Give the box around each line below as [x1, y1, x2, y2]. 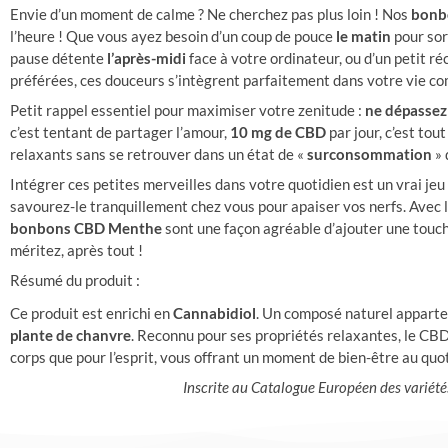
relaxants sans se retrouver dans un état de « [10, 145, 307, 163]
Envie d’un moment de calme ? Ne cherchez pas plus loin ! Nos [10, 5, 411, 23]
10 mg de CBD [230, 123, 326, 141]
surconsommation [307, 145, 432, 163]
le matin [336, 27, 391, 45]
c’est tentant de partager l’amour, [10, 123, 230, 141]
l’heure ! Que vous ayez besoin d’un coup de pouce [10, 27, 336, 45]
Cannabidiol [173, 303, 256, 322]
